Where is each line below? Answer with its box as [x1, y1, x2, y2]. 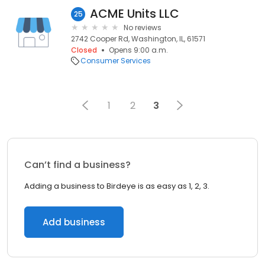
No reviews [124, 22, 161, 33]
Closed [71, 45, 97, 55]
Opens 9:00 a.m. [109, 45, 168, 55]
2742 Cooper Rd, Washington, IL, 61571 [71, 34, 205, 44]
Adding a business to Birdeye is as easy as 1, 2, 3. [24, 180, 209, 192]
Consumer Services [80, 56, 151, 66]
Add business [43, 216, 105, 228]
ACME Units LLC [90, 5, 179, 22]
